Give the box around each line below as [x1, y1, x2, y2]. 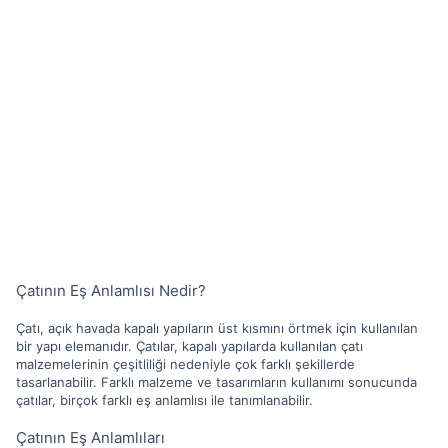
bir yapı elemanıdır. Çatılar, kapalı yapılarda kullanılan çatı [16, 338, 363, 354]
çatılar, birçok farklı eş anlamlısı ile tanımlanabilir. [16, 392, 313, 408]
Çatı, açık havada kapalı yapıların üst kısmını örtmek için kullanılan [16, 320, 418, 336]
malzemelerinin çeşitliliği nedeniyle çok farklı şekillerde [16, 356, 355, 372]
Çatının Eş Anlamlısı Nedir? [16, 281, 206, 300]
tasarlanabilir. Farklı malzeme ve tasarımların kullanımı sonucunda [16, 374, 417, 390]
